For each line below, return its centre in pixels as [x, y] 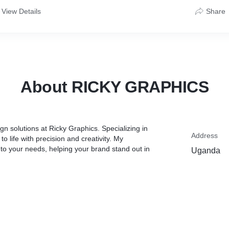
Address [204, 135]
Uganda [206, 151]
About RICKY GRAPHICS [114, 87]
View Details [21, 11]
